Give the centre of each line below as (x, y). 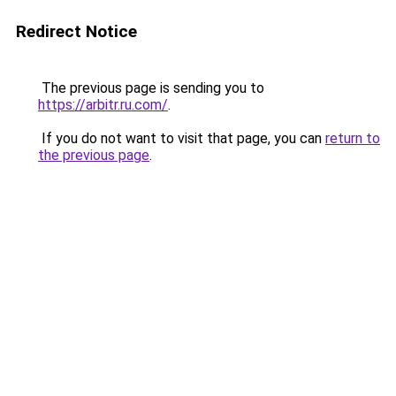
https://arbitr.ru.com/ (103, 105)
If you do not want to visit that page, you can (182, 138)
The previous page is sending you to (151, 88)
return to (353, 138)
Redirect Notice (76, 31)
